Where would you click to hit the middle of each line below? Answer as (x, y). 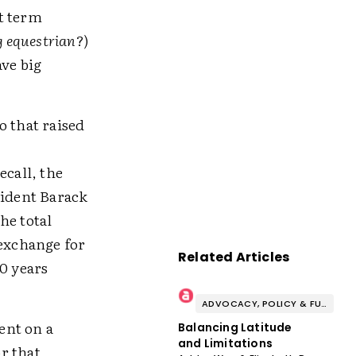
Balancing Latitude (235, 327)
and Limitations (225, 343)
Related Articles (234, 257)
